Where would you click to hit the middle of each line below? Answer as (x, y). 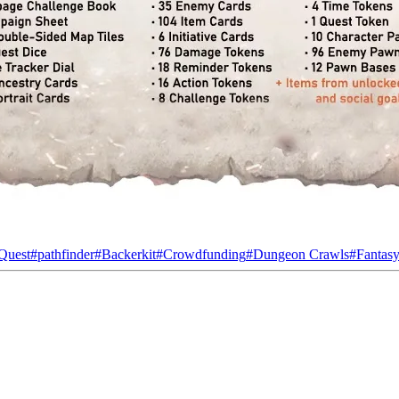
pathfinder (66, 254)
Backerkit (129, 254)
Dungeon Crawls (301, 254)
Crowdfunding (204, 254)
